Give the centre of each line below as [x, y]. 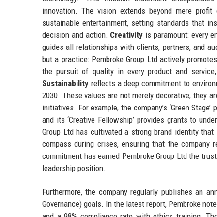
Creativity [127, 35]
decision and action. [76, 35]
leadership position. [74, 168]
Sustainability [65, 83]
